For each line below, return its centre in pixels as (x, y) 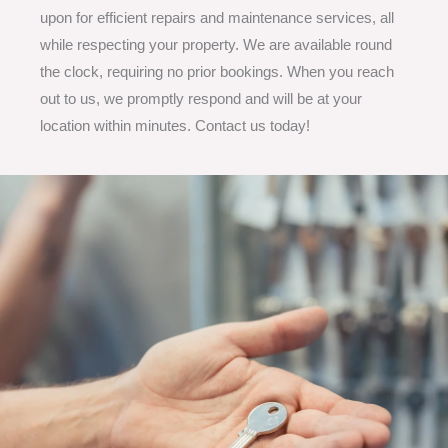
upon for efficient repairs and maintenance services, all (217, 18)
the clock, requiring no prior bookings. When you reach (217, 72)
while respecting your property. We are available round (216, 45)
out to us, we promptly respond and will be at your (201, 99)
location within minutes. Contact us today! (175, 126)
